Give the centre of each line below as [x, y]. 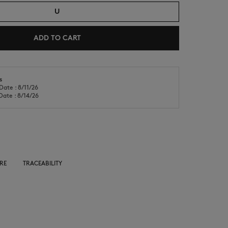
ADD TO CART [57, 38]
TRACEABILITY [42, 163]
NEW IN [35, 77]
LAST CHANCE [187, 77]
